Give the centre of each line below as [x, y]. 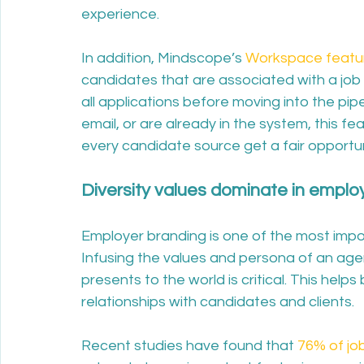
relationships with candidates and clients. [218, 302]
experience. [121, 14]
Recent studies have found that [189, 346]
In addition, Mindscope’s [163, 58]
